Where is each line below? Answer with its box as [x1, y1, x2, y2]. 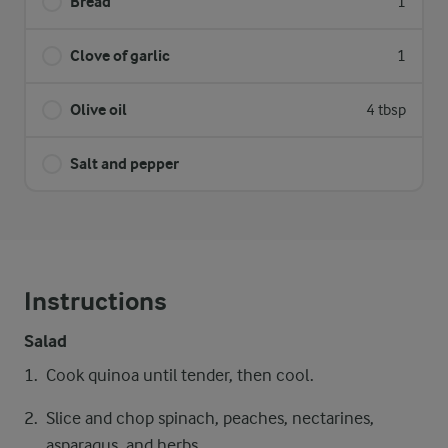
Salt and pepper [70, 154, 179, 173]
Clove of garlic [70, 46, 170, 65]
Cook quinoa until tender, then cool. [46, 365, 314, 385]
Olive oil [70, 100, 127, 119]
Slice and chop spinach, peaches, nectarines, [46, 408, 374, 428]
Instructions [24, 286, 167, 317]
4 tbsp [366, 101, 406, 119]
